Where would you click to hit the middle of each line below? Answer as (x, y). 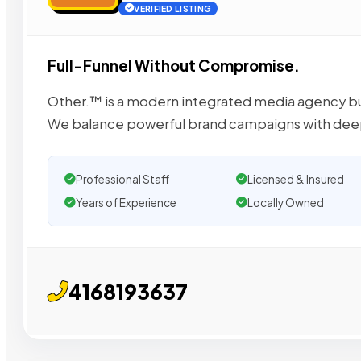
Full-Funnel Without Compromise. (174, 66)
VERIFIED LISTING (173, 9)
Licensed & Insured (295, 179)
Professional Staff (122, 179)
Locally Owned (285, 202)
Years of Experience (126, 202)
